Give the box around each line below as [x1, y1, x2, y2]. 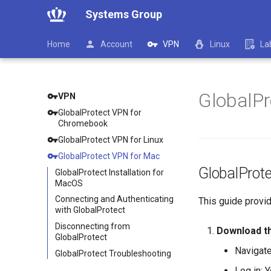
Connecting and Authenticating [55, 194, 174, 204]
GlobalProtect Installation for [55, 167, 164, 177]
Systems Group [85, 8, 162, 21]
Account [100, 39, 133, 49]
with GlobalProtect [55, 205, 125, 215]
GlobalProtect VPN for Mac [58, 151, 160, 161]
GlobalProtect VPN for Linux [58, 134, 164, 145]
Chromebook [58, 118, 108, 128]
